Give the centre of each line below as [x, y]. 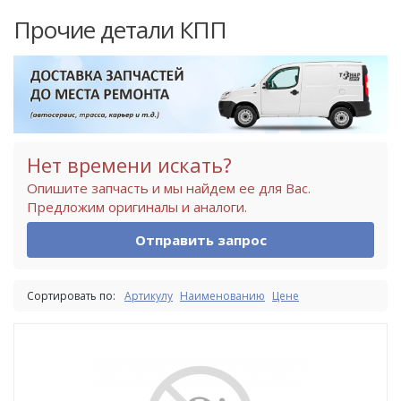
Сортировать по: [71, 295]
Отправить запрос [200, 239]
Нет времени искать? [129, 164]
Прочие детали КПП [120, 29]
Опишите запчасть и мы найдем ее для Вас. [169, 188]
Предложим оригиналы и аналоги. [137, 206]
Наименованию [222, 295]
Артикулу [149, 295]
